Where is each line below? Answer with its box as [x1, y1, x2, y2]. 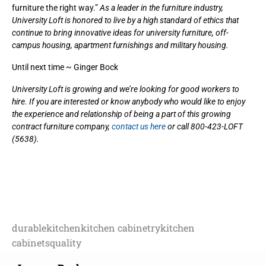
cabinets [12, 236, 50, 249]
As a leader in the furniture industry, [100, 2, 223, 12]
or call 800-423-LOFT [166, 121, 243, 131]
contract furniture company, [12, 121, 112, 131]
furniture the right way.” [12, 2, 100, 12]
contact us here [112, 121, 166, 131]
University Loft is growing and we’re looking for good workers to [12, 84, 239, 94]
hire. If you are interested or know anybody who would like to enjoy [12, 96, 245, 106]
